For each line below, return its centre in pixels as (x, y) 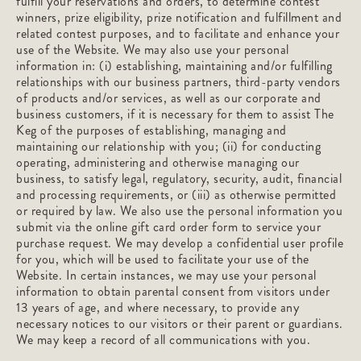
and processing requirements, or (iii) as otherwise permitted (176, 195)
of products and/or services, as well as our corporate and (169, 98)
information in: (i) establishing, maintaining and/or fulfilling (174, 66)
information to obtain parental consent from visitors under (173, 291)
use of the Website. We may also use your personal (153, 50)
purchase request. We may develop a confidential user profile (180, 243)
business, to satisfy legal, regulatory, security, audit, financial (179, 178)
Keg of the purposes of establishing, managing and (151, 130)
